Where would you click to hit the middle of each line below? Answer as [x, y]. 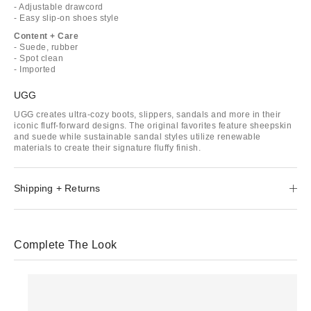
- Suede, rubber [46, 47]
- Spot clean [39, 58]
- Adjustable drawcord [59, 7]
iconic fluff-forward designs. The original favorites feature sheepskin [153, 125]
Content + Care [46, 36]
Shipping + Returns [57, 188]
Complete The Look [66, 244]
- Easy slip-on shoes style [66, 18]
